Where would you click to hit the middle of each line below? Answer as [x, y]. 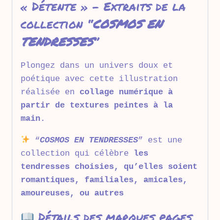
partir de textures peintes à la [97, 106]
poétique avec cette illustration [99, 79]
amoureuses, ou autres [72, 193]
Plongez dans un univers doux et [97, 66]
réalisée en [50, 92]
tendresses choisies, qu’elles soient [109, 167]
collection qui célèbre [77, 154]
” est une [160, 140]
